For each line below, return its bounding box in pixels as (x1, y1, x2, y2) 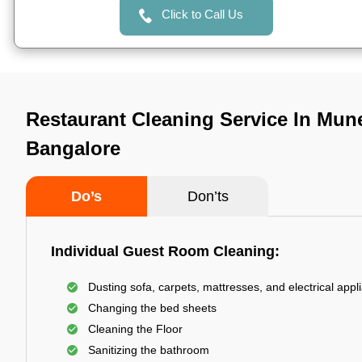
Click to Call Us (161, 7, 243, 21)
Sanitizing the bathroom (88, 343, 209, 356)
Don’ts (187, 188, 229, 204)
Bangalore (26, 137, 120, 159)
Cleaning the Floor (88, 322, 183, 335)
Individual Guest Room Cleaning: (51, 243, 280, 259)
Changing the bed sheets (88, 301, 217, 314)
